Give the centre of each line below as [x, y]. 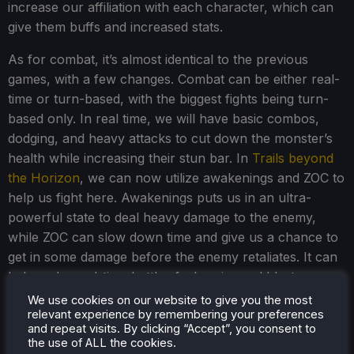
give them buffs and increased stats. [115, 27]
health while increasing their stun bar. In [130, 158]
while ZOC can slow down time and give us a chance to [173, 237]
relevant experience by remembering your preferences [176, 314]
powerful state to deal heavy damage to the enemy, [162, 218]
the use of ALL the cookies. [102, 343]
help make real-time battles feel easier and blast [151, 277]
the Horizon [44, 178]
